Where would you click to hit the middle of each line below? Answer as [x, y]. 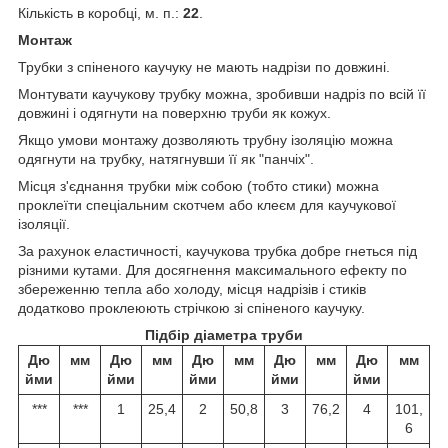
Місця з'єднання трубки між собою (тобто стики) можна [198, 186]
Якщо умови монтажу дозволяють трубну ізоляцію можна [205, 140]
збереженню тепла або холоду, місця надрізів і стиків [192, 289]
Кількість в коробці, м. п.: [100, 13]
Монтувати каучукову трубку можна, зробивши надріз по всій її [222, 94]
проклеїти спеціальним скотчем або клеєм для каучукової [207, 205]
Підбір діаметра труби [224, 335]
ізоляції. [44, 224]
